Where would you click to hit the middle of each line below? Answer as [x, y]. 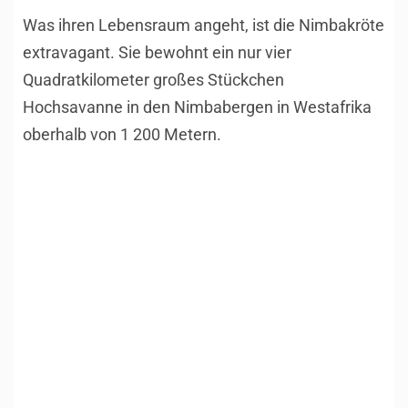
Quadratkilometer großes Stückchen [153, 80]
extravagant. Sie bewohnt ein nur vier [157, 53]
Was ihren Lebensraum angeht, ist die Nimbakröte [204, 25]
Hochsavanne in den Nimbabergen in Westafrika [197, 107]
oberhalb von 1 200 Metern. [122, 135]
